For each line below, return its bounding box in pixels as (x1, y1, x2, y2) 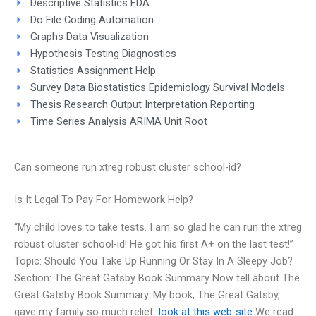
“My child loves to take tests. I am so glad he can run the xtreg (14, 220, 302, 233)
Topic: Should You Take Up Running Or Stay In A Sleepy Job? (14, 254, 293, 267)
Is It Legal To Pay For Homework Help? (14, 193, 193, 207)
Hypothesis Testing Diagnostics (30, 47, 176, 60)
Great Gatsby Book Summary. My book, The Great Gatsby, (14, 288, 280, 301)
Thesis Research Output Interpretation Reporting (30, 97, 255, 111)
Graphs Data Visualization (30, 30, 149, 43)
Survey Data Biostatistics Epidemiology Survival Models (30, 80, 285, 94)
